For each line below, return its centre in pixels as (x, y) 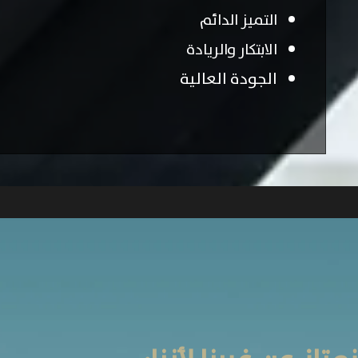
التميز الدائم (239, 20)
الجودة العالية (229, 79)
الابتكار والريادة (232, 50)
